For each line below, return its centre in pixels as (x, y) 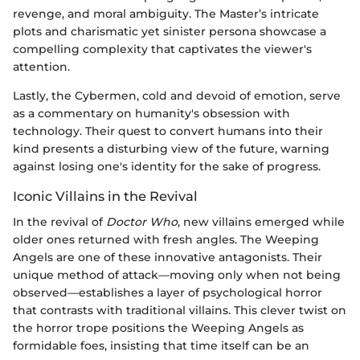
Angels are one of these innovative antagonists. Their (168, 257)
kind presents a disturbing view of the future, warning (171, 148)
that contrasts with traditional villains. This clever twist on (180, 310)
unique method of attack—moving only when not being (177, 274)
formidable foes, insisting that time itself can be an (161, 345)
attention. (41, 66)
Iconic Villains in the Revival (105, 196)
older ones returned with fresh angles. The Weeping (166, 239)
